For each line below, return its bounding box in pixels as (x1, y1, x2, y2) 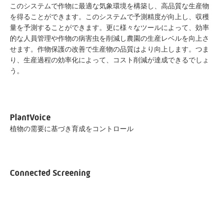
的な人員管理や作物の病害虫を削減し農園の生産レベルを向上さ (10, 34, 209, 42)
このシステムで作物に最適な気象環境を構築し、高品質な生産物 (10, 2, 209, 10)
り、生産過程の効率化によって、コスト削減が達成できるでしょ (10, 56, 209, 64)
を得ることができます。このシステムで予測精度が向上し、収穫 (10, 13, 209, 21)
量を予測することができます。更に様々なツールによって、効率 (10, 24, 209, 31)
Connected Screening (10, 168, 90, 178)
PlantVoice (10, 112, 51, 123)
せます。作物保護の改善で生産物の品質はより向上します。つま (10, 45, 209, 53)
